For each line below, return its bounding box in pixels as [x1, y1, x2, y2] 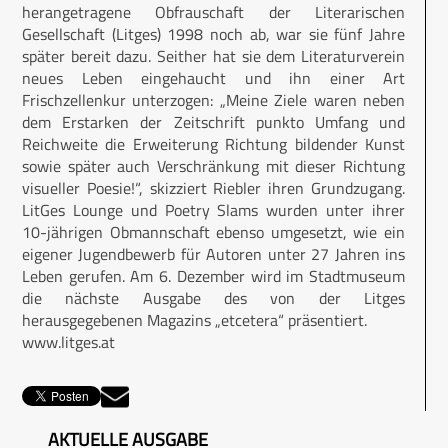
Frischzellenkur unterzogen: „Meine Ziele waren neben [22, 88, 405, 112]
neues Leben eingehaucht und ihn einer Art [22, 66, 405, 90]
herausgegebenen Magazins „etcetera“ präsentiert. [22, 308, 371, 332]
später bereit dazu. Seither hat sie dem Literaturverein [22, 44, 405, 68]
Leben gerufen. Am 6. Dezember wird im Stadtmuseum [22, 264, 405, 288]
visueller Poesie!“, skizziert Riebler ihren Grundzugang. [22, 176, 405, 200]
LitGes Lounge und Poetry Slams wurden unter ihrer [22, 198, 405, 222]
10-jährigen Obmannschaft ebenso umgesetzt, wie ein [22, 220, 405, 244]
